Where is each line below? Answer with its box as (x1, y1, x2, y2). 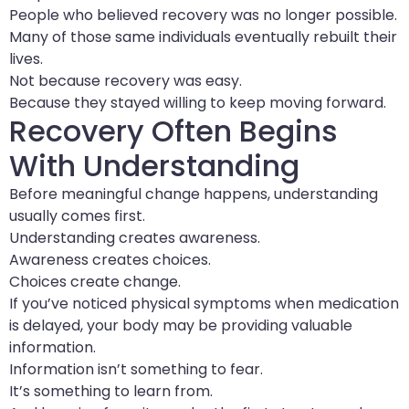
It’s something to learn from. (9, 380, 213, 402)
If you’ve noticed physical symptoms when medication (9, 292, 399, 314)
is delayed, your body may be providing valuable (9, 314, 352, 336)
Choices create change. (9, 270, 181, 292)
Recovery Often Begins (9, 110, 338, 152)
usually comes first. (9, 204, 145, 226)
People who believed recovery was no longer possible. (9, 4, 397, 26)
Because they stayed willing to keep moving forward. (9, 91, 386, 113)
